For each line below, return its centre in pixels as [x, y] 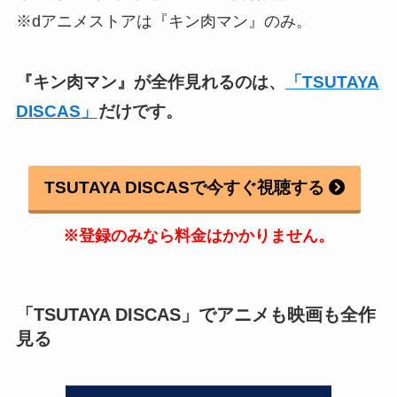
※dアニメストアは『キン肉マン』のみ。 [163, 21]
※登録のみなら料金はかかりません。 [198, 236]
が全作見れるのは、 [209, 82]
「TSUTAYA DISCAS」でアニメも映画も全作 [195, 314]
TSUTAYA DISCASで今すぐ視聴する [185, 188]
